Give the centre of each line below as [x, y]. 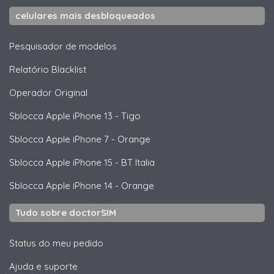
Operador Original [48, 92]
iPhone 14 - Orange [112, 185]
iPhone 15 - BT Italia [113, 162]
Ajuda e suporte [43, 266]
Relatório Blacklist [48, 69]
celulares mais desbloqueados [85, 15]
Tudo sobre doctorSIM [66, 212]
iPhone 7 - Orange [110, 139]
